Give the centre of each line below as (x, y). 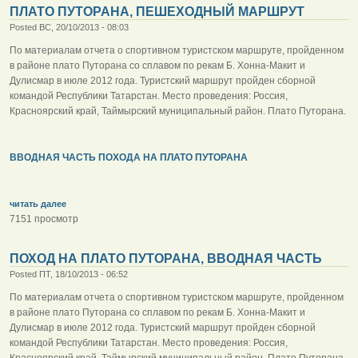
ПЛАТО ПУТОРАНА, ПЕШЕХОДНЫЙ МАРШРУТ (157, 11)
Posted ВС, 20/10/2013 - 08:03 (69, 27)
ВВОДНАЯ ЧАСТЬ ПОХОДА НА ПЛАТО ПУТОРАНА (129, 157)
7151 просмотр (44, 219)
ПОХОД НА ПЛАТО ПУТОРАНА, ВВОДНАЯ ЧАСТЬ (166, 258)
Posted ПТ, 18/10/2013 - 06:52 (69, 274)
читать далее (38, 203)
